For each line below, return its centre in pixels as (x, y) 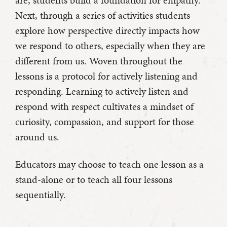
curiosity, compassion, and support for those (105, 122)
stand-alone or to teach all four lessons (94, 180)
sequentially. (41, 195)
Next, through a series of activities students (103, 15)
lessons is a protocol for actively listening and (106, 76)
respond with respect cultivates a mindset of (104, 107)
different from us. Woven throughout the (99, 61)
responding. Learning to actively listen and (102, 91)
